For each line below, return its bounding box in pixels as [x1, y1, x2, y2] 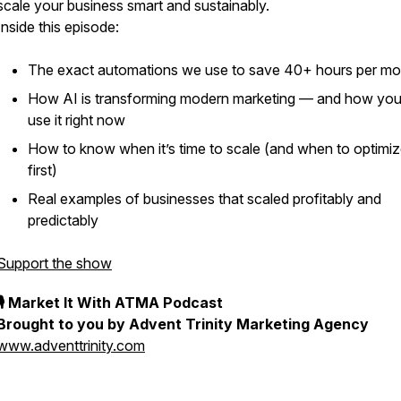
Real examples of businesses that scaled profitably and [28, 190, 381, 208]
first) [28, 161, 57, 179]
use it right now [28, 111, 125, 129]
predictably [28, 211, 98, 229]
